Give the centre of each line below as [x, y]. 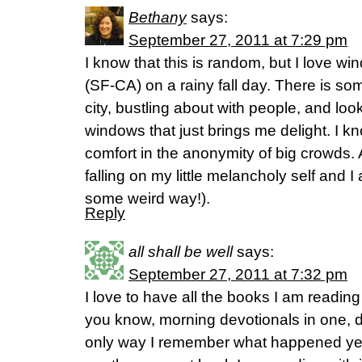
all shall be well [181, 252]
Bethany [158, 17]
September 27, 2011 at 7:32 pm [238, 274]
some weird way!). [147, 198]
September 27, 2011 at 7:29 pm [238, 40]
